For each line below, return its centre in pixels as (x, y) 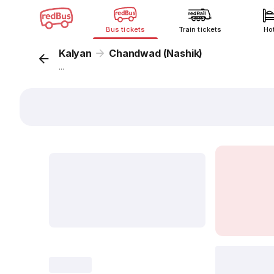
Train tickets (200, 29)
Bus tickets (125, 29)
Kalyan (75, 53)
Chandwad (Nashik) (156, 53)
